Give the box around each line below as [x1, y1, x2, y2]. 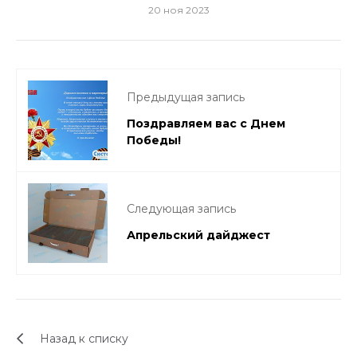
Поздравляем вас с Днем [127, 116, 285, 131]
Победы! [127, 133, 181, 147]
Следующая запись [127, 201, 236, 216]
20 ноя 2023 [147, 4, 210, 16]
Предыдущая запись [127, 90, 245, 104]
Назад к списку [40, 331, 128, 346]
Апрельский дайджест [127, 227, 270, 242]
